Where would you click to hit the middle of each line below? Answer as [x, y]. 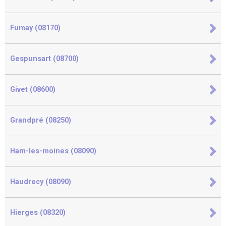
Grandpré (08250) [41, 120]
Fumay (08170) [35, 28]
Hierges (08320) [38, 213]
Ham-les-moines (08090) [53, 151]
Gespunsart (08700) [44, 59]
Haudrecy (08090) [41, 182]
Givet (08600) [33, 90]
